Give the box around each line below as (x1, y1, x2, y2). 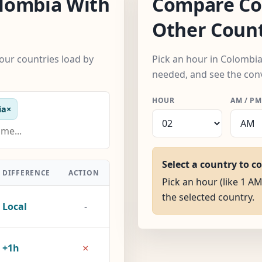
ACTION (68, 167, 99, 178)
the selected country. (162, 190, 254, 204)
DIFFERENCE (2, 167, 51, 178)
